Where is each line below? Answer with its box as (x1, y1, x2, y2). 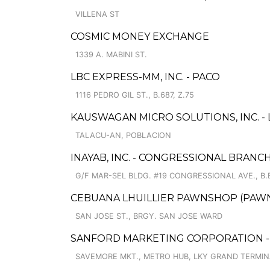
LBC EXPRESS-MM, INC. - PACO (71, 71, 220, 83)
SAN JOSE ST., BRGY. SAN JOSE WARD (75, 212, 222, 221)
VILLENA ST (75, 10, 119, 19)
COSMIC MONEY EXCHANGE (71, 31, 209, 42)
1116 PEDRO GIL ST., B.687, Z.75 (75, 90, 194, 99)
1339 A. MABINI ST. (75, 50, 147, 59)
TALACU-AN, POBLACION (75, 131, 171, 140)
